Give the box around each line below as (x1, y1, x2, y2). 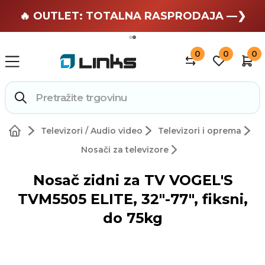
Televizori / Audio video (40, 125, 143, 137)
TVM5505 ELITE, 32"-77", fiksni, (17, 190, 248, 208)
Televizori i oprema (157, 125, 241, 137)
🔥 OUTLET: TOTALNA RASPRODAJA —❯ (19, 9, 246, 22)
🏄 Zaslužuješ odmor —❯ (64, 8, 201, 21)
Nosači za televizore (81, 144, 169, 156)
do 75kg (102, 209, 163, 227)
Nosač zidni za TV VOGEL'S (33, 172, 232, 189)
